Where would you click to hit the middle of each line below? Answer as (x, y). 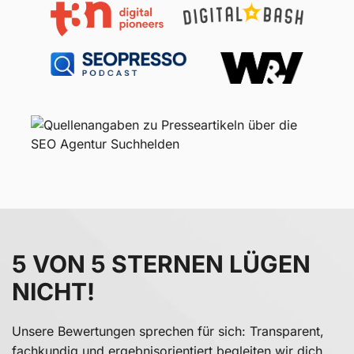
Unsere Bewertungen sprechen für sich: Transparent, (168, 331)
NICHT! (53, 292)
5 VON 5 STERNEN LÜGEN (161, 264)
